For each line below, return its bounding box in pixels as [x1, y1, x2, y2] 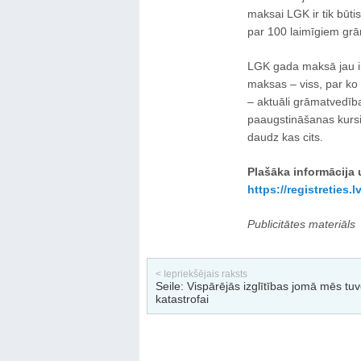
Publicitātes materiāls [247, 218, 355, 230]
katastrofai [155, 293, 209, 305]
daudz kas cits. [247, 131, 323, 143]
